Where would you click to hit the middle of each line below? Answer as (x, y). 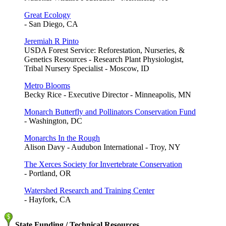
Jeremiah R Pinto (51, 41)
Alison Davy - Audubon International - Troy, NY (102, 147)
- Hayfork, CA (48, 200)
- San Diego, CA (51, 24)
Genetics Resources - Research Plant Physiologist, (104, 60)
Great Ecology (47, 15)
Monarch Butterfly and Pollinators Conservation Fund (110, 112)
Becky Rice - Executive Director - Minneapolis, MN (108, 95)
